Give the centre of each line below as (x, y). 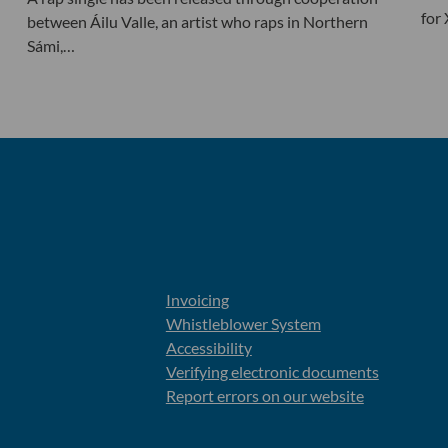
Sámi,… (50, 45)
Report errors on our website (264, 395)
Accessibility (208, 347)
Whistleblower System (243, 323)
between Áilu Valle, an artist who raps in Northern (197, 21)
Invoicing (197, 299)
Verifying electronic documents (272, 371)
